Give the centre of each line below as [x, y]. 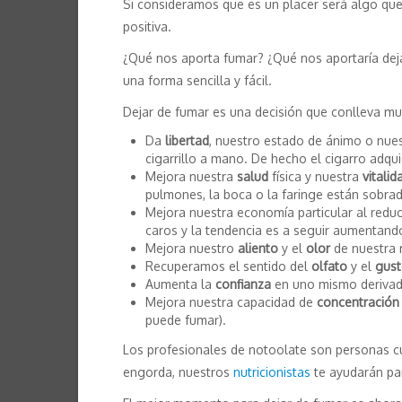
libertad [187, 141]
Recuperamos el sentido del [228, 267]
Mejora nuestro [192, 249]
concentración [358, 302]
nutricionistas [272, 372]
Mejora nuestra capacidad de [231, 302]
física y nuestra [315, 177]
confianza [243, 284]
